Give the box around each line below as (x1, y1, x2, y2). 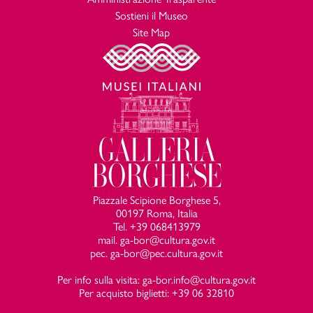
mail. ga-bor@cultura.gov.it (98, 231, 215, 248)
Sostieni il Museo (115, 7, 188, 24)
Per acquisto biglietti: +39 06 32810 (79, 284, 234, 301)
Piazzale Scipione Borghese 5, (92, 191, 221, 208)
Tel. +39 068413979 (112, 218, 201, 235)
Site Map (133, 24, 170, 41)
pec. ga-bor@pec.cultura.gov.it (90, 245, 223, 261)
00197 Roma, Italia (115, 205, 198, 221)
